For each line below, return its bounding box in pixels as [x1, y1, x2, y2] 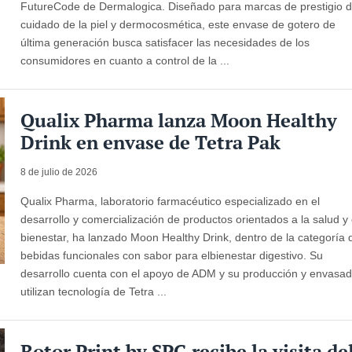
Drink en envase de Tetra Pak [20, 129, 281, 155]
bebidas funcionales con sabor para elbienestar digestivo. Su [20, 248, 324, 262]
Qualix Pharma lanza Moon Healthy [20, 107, 338, 133]
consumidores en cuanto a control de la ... [20, 53, 230, 67]
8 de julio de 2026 [20, 166, 98, 178]
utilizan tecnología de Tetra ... [20, 284, 167, 298]
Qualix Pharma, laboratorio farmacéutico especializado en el [20, 194, 321, 207]
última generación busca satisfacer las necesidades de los [20, 35, 310, 49]
